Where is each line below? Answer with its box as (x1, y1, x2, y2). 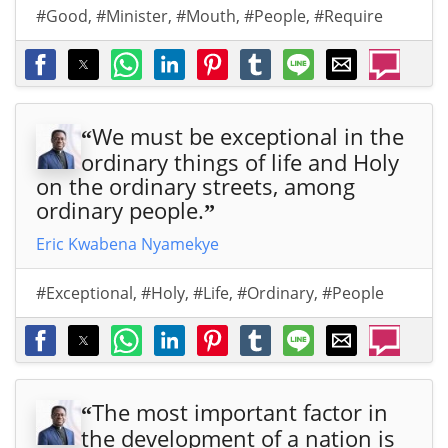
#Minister (96, 5, 168, 28)
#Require (314, 5, 383, 28)
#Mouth (176, 5, 236, 28)
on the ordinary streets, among (36, 170, 355, 201)
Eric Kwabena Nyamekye (36, 232, 219, 255)
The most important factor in (92, 396, 388, 427)
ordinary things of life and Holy (81, 146, 399, 177)
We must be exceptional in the (92, 120, 404, 151)
